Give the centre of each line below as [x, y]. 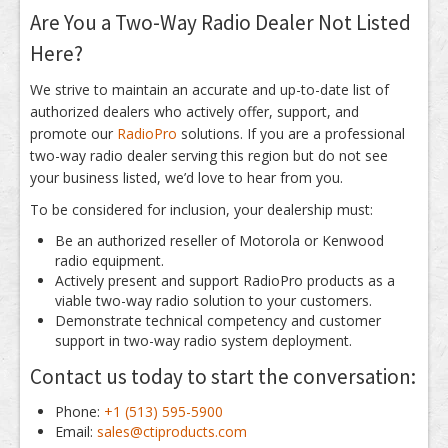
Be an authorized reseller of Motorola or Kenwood [219, 240]
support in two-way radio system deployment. [203, 340]
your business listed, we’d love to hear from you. [186, 177]
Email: [76, 431]
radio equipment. [109, 260]
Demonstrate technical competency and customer [218, 320]
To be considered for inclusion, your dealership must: [201, 209]
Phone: [79, 411]
